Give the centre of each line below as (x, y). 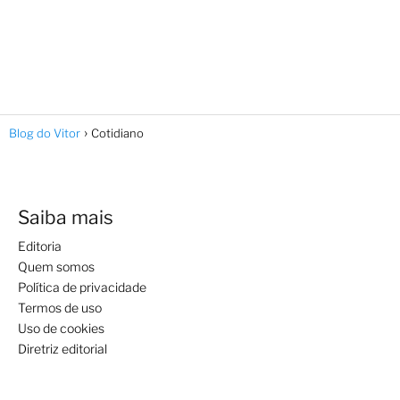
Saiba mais (66, 217)
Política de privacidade (82, 287)
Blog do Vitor (45, 133)
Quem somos (56, 266)
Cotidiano (117, 133)
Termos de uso (60, 307)
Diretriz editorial (62, 348)
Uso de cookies (61, 328)
